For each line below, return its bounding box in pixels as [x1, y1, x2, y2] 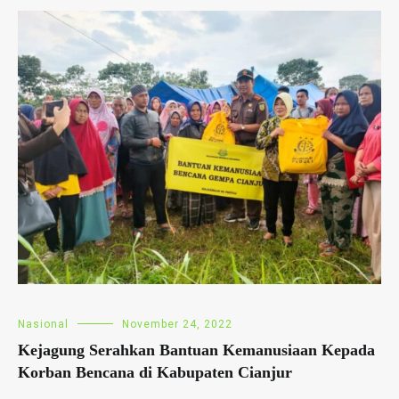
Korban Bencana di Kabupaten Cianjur [18, 362, 292, 381]
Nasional [18, 317, 69, 330]
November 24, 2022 [122, 317, 232, 330]
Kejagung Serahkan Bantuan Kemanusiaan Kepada [18, 340, 375, 359]
